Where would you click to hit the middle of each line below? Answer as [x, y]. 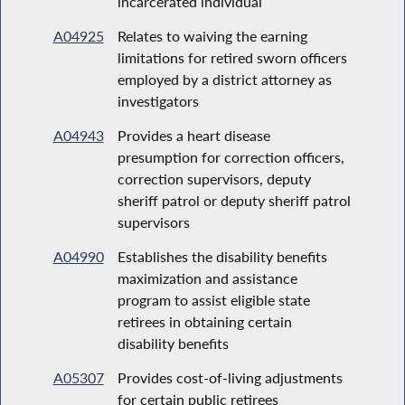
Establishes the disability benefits [222, 256]
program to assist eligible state [213, 299]
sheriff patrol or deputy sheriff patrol [234, 200]
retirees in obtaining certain [204, 321]
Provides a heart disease [193, 135]
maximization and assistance [207, 278]
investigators [158, 100]
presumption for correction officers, [231, 156]
